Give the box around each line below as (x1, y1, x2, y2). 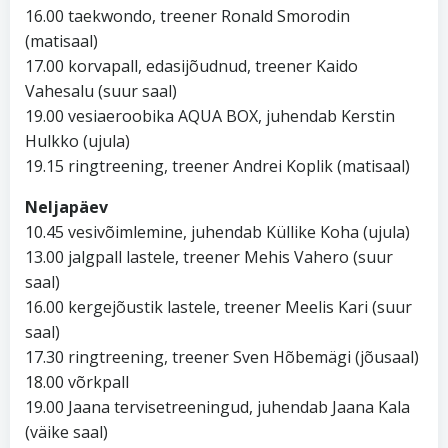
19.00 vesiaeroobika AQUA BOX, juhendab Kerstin (25, 105, 395, 127)
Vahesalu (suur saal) (25, 80, 177, 102)
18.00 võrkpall (25, 371, 129, 393)
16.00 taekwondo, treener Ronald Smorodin (25, 5, 350, 27)
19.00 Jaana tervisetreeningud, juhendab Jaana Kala (25, 396, 410, 418)
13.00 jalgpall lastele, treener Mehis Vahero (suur (25, 246, 393, 268)
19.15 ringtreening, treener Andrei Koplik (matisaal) (25, 155, 410, 177)
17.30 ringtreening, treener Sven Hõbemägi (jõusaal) (25, 346, 419, 368)
